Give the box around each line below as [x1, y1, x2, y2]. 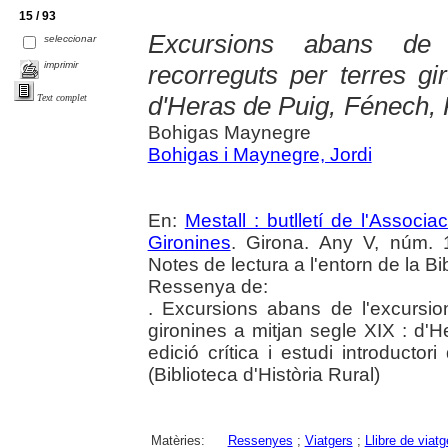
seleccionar [44, 33, 97, 45]
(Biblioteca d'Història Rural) [147, 363, 380, 385]
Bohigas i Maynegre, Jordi [147, 143, 372, 165]
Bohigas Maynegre [147, 121, 311, 143]
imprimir [44, 58, 79, 70]
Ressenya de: [147, 275, 268, 297]
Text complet [37, 92, 87, 104]
